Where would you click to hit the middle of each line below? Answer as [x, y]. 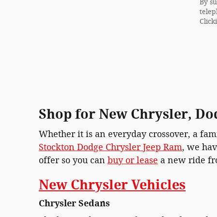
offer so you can [73, 160]
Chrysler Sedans [74, 204]
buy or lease [133, 160]
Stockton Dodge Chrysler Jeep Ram [110, 147]
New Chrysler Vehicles [112, 185]
